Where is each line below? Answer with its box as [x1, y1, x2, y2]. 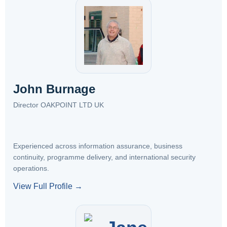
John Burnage [13, 82, 95, 96]
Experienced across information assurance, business [13, 142, 182, 150]
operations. [13, 164, 49, 172]
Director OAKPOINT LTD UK [13, 101, 104, 109]
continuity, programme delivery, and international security [13, 153, 196, 161]
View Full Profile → [13, 182, 83, 191]
